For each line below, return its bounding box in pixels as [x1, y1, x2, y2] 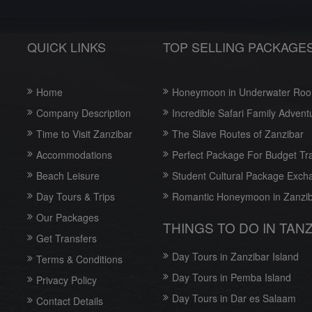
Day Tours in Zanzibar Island [172, 249, 299, 264]
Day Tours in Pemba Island [172, 270, 291, 285]
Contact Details [36, 294, 103, 309]
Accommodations [36, 148, 112, 162]
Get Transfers [36, 231, 97, 246]
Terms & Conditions [36, 252, 123, 267]
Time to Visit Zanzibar [36, 127, 132, 141]
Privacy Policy [36, 273, 97, 288]
